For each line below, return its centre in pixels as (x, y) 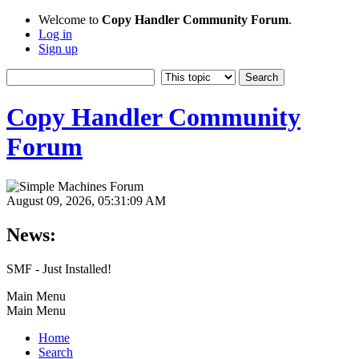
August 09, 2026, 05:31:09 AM (86, 200)
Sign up (58, 48)
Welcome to (70, 20)
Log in (55, 34)
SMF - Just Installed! (59, 268)
